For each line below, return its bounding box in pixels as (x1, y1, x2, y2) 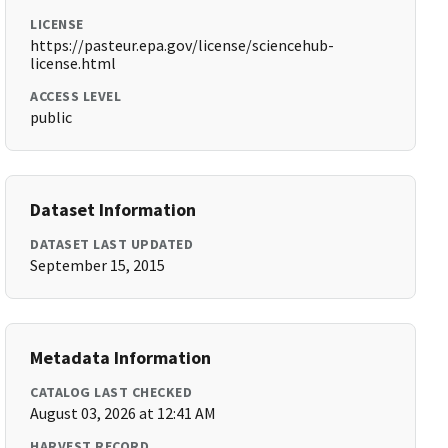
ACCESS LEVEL (30, 87, 122, 105)
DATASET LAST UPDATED (30, 235, 194, 253)
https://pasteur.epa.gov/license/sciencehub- (30, 35, 335, 55)
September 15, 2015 (30, 255, 166, 275)
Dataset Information (30, 198, 197, 221)
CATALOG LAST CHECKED (30, 383, 193, 401)
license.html (30, 53, 117, 73)
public (30, 107, 73, 127)
